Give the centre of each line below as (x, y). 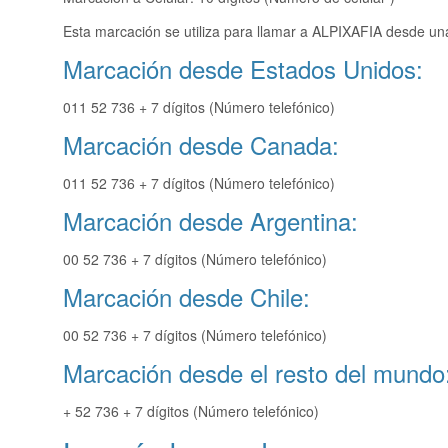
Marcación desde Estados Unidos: (243, 69)
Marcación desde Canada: (201, 145)
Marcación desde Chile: (186, 297)
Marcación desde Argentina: (210, 221)
